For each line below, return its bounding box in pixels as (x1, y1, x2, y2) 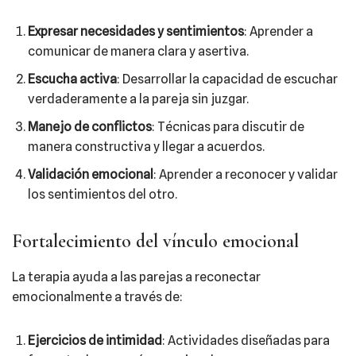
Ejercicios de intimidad (28, 333, 162, 348)
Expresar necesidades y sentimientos (28, 24, 244, 39)
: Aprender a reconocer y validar (153, 167, 338, 182)
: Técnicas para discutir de (152, 119, 304, 134)
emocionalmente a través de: (12, 289, 183, 304)
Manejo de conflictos (28, 119, 152, 134)
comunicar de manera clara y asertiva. (28, 44, 249, 59)
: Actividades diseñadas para (162, 333, 330, 348)
